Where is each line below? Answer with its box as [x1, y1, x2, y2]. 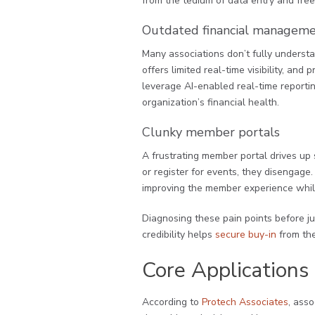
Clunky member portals [142, 124, 280, 141]
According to [142, 295, 202, 309]
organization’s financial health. [142, 96, 279, 110]
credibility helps [142, 228, 212, 242]
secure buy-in [215, 228, 276, 242]
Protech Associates [202, 295, 288, 309]
